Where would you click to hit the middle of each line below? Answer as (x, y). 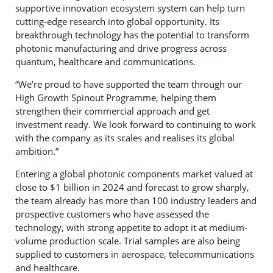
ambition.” (37, 151)
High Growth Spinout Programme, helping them (116, 98)
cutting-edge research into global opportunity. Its (117, 22)
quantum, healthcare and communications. (105, 62)
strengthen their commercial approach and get (112, 111)
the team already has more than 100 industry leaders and (136, 201)
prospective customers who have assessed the (112, 214)
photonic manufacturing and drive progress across (121, 48)
